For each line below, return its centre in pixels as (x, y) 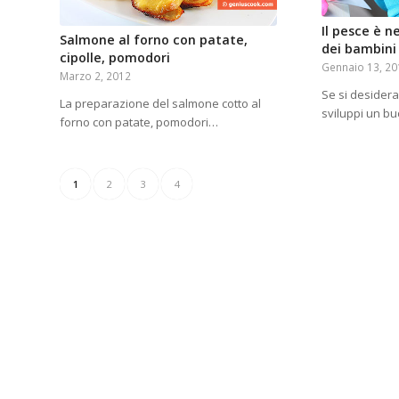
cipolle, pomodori (115, 58)
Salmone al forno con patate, (154, 40)
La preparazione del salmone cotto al (160, 104)
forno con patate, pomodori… (139, 122)
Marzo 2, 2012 (95, 76)
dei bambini (359, 48)
